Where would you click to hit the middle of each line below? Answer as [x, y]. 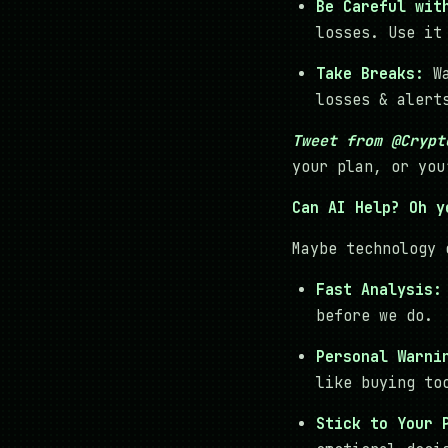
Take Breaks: [370, 74]
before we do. [374, 316]
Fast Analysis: [379, 290]
